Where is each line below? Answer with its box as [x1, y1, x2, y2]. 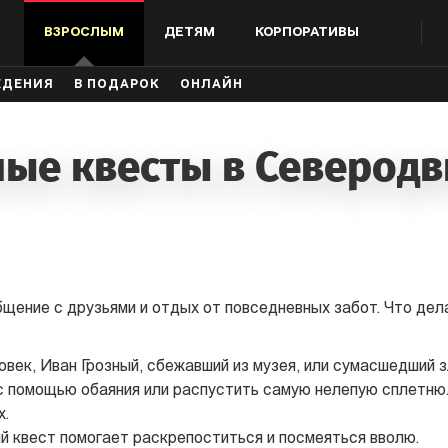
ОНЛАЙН [180, 79, 243, 91]
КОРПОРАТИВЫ [255, 26, 360, 39]
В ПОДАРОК [74, 79, 160, 91]
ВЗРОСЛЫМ [44, 26, 125, 39]
